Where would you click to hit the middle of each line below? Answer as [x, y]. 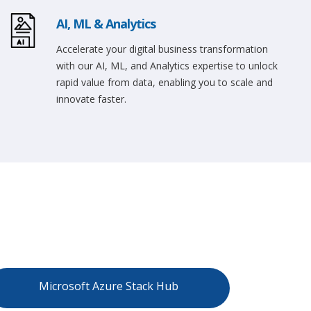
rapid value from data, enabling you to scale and [164, 82]
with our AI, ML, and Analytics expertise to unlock [167, 66]
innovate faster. [91, 99]
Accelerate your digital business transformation [162, 49]
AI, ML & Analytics [106, 24]
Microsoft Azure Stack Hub [108, 286]
